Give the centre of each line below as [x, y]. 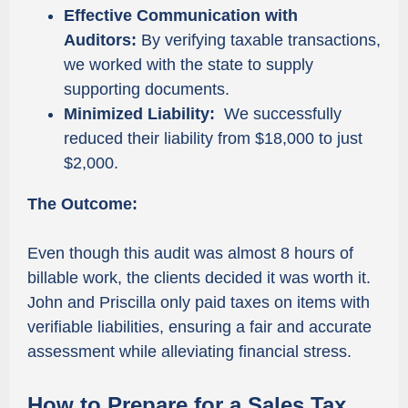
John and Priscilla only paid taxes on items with [199, 302]
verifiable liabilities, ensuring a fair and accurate [199, 327]
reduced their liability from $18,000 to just [213, 138]
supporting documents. [147, 89]
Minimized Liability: [139, 114]
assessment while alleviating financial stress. [189, 352]
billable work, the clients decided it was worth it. [199, 278]
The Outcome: [82, 204]
